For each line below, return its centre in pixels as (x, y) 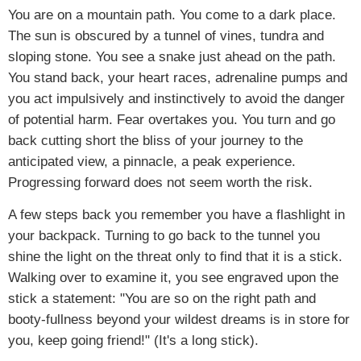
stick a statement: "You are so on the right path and (162, 298)
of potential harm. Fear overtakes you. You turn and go (172, 119)
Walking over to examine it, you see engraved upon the (173, 277)
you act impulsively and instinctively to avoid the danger (176, 98)
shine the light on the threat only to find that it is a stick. (175, 256)
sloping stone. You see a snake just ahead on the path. (172, 56)
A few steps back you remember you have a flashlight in (176, 214)
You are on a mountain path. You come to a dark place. (172, 15)
